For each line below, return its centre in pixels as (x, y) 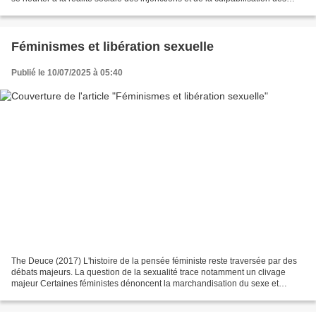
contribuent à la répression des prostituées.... (97, 295)
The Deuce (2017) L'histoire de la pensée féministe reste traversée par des (154, 261)
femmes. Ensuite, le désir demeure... (81, 10)
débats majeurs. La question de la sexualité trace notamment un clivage (148, 273)
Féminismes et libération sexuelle (113, 46)
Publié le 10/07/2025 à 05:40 (67, 72)
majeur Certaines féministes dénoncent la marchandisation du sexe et (145, 284)
